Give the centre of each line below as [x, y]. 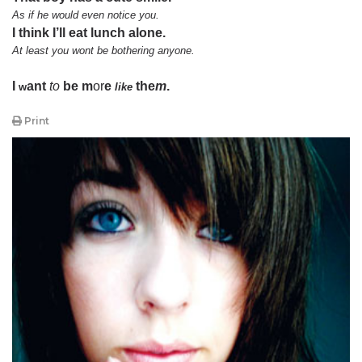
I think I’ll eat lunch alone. [89, 33]
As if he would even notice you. [86, 15]
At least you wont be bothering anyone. [103, 51]
